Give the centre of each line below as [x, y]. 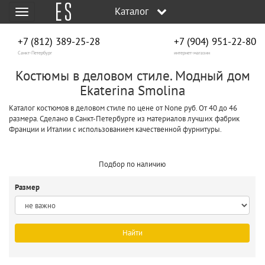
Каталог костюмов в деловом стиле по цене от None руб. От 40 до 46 [123, 108]
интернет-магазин [192, 53]
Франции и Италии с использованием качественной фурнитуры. [115, 129]
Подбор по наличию [132, 164]
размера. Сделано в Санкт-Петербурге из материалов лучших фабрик [124, 119]
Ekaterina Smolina [132, 90]
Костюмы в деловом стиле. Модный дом [132, 75]
